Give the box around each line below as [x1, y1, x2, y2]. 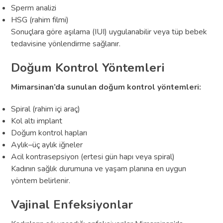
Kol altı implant [11, 115, 63, 126]
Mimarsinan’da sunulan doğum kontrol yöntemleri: [11, 81, 202, 93]
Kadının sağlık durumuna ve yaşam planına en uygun [11, 163, 187, 174]
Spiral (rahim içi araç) [11, 103, 81, 114]
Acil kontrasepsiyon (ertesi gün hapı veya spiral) [11, 151, 175, 162]
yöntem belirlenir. [11, 175, 71, 186]
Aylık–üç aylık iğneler [11, 139, 83, 150]
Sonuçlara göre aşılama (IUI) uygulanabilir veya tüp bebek [11, 26, 208, 37]
